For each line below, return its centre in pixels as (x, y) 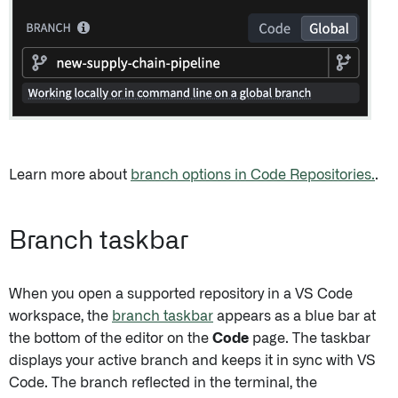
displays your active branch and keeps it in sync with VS (192, 361)
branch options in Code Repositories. (253, 175)
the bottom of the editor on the (111, 339)
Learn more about (70, 175)
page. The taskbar (310, 339)
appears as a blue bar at (295, 317)
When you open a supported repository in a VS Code (181, 295)
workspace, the (60, 317)
